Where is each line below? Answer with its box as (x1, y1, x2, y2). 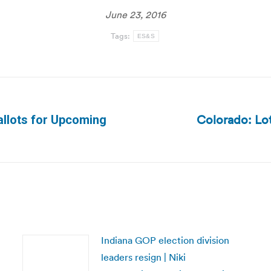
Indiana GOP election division (100, 234, 229, 246)
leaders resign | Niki (100, 251, 186, 263)
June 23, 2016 (105, 8, 166, 21)
